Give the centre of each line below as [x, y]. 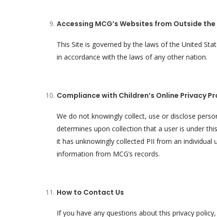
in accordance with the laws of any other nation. [132, 57]
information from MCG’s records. [108, 154]
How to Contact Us [90, 192]
